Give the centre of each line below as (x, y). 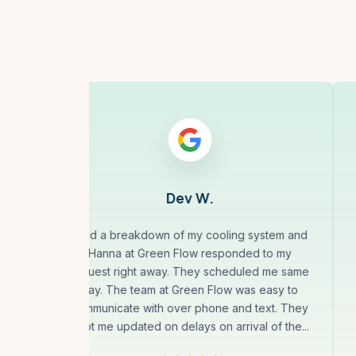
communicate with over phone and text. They (190, 308)
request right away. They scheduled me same (190, 271)
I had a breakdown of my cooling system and (190, 234)
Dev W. (190, 197)
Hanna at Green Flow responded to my (190, 253)
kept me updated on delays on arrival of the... (190, 326)
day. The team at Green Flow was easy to (190, 289)
